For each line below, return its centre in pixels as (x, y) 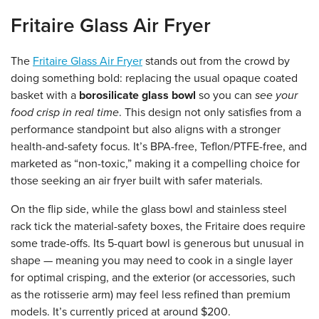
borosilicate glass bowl (137, 96)
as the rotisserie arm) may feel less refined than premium (151, 295)
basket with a (45, 96)
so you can (225, 96)
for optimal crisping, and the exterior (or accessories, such (153, 278)
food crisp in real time (65, 113)
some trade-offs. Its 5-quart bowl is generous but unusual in (157, 244)
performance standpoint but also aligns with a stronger (146, 130)
